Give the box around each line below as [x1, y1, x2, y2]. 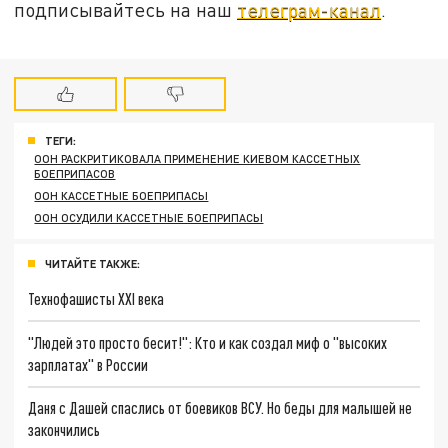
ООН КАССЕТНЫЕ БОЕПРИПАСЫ [34, 189, 209, 203]
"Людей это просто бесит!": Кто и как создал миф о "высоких [28, 332, 388, 352]
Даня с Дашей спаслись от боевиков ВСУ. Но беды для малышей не [28, 398, 413, 418]
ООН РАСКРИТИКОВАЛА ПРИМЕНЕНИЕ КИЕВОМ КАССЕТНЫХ [34, 152, 361, 166]
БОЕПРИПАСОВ [34, 167, 116, 181]
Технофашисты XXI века [28, 289, 165, 309]
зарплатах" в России [28, 354, 149, 374]
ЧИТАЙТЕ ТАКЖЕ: [45, 257, 140, 271]
